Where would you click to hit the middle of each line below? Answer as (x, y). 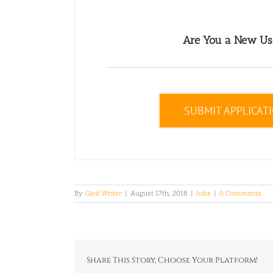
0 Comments (240, 193)
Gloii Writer (103, 193)
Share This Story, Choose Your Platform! (172, 261)
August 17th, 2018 (159, 193)
